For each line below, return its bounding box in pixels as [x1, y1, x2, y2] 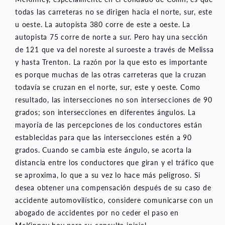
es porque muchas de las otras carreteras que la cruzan [15, 69, 207, 79]
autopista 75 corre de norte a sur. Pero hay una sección [15, 31, 208, 42]
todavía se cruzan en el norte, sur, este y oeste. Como [15, 81, 201, 92]
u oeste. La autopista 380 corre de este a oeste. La [15, 19, 190, 29]
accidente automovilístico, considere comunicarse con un [15, 194, 213, 205]
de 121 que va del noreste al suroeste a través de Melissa [15, 44, 214, 54]
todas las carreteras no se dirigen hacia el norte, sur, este [15, 6, 212, 17]
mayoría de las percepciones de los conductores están [15, 119, 202, 130]
